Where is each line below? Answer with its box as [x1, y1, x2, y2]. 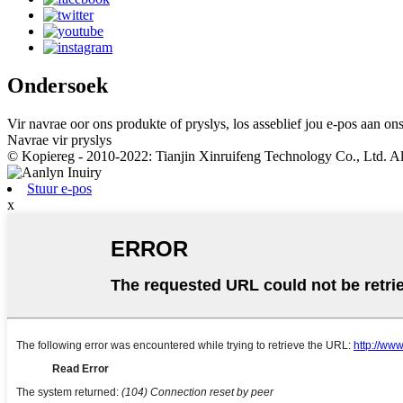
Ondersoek [7, 73, 108, 97]
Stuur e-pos [27, 180, 92, 196]
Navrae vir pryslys [7, 131, 112, 148]
